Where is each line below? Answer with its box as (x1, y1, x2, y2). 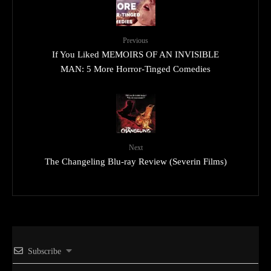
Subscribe (28, 247, 61, 256)
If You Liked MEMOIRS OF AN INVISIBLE (52, 49, 219, 59)
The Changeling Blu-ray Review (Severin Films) (44, 156, 227, 166)
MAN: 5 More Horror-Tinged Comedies (60, 64, 211, 74)
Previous (123, 36, 148, 45)
